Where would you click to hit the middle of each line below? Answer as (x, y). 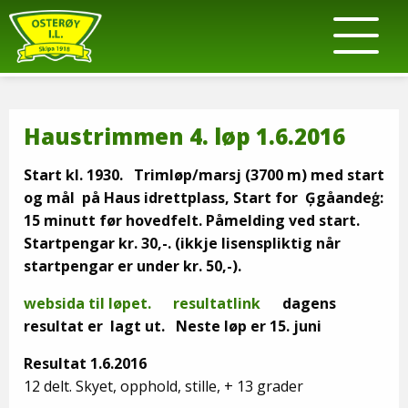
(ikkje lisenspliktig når (258, 243)
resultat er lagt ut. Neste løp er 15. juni (173, 326)
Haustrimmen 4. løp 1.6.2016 (184, 136)
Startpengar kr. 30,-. (99, 243)
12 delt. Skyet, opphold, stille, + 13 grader (163, 386)
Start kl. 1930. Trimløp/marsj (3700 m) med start (204, 175)
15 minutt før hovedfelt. (115, 220)
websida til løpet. (87, 303)
